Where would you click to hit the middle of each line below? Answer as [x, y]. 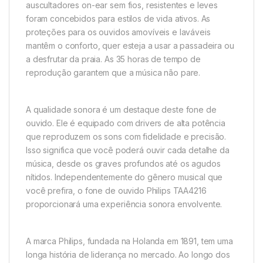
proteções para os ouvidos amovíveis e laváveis [118, 32]
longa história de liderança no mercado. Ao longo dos [128, 255]
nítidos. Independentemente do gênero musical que [124, 177]
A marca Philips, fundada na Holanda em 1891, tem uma [129, 241]
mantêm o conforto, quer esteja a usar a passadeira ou [130, 46]
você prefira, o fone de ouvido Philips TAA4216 [116, 191]
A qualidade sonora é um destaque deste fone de [121, 110]
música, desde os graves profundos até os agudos [123, 164]
